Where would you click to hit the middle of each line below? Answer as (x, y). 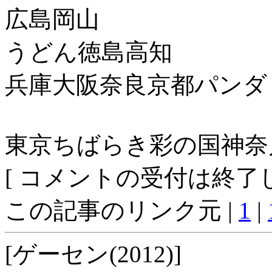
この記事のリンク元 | (122, 210)
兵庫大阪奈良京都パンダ (136, 84)
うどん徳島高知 (89, 52)
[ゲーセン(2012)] (93, 254)
